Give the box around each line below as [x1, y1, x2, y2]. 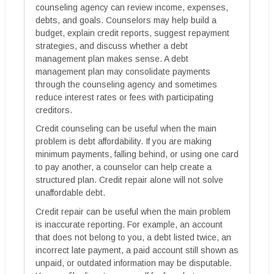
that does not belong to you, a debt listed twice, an [35, 232, 231, 242]
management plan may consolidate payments [35, 66, 210, 76]
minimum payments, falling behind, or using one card [35, 149, 239, 160]
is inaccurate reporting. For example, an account [35, 219, 223, 229]
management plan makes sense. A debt [35, 53, 188, 64]
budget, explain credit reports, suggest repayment [35, 28, 229, 38]
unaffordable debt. [35, 188, 105, 198]
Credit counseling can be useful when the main [35, 124, 217, 134]
